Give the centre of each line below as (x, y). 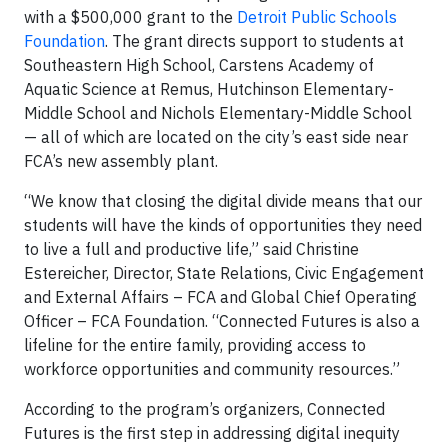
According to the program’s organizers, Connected (204, 409)
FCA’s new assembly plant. (123, 161)
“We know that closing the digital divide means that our (223, 201)
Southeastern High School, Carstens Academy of (199, 65)
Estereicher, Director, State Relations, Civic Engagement (224, 273)
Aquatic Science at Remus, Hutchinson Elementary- (209, 89)
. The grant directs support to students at (254, 41)
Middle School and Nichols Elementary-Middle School (218, 113)
